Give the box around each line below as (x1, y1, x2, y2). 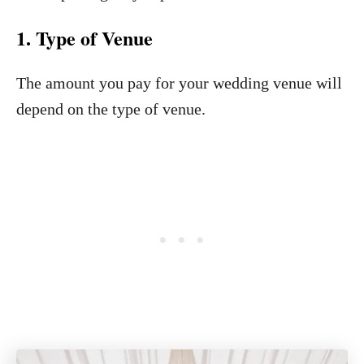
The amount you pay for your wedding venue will (16, 74, 342, 92)
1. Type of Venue (16, 24, 153, 52)
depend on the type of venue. (16, 100, 206, 118)
